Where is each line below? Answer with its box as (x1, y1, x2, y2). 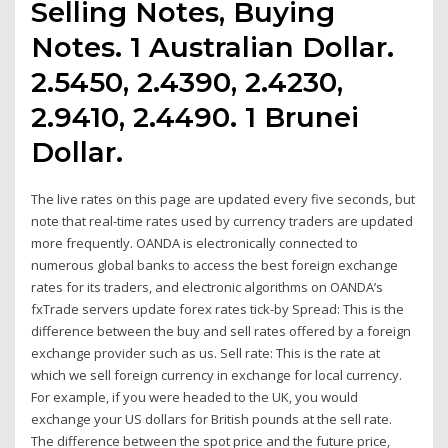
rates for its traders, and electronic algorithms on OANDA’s (31, 278, 384, 297)
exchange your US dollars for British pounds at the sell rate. (31, 410, 393, 429)
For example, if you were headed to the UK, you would (31, 388, 359, 407)
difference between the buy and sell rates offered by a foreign (31, 322, 412, 341)
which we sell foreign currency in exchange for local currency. (31, 366, 403, 385)
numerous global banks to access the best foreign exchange (31, 256, 399, 275)
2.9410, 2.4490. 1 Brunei (31, 100, 360, 135)
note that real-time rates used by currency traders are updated (31, 212, 414, 231)
